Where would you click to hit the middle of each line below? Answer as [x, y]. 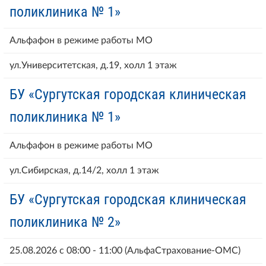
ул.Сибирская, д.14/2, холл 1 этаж [84, 170]
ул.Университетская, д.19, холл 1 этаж [93, 65]
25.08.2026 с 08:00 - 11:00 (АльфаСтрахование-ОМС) [125, 250]
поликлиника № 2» [65, 222]
